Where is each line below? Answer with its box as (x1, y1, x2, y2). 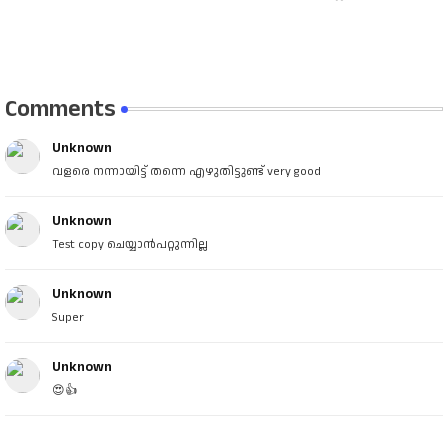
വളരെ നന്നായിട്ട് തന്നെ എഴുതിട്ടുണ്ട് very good (52, 163, 321, 181)
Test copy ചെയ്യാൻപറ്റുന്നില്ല (52, 236, 208, 254)
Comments (5, 92, 116, 127)
